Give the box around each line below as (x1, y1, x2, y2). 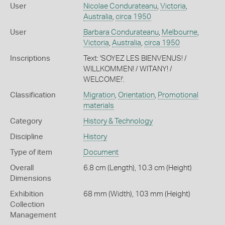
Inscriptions (10, 55, 50, 62)
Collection (10, 201, 45, 208)
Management (10, 211, 56, 219)
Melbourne (161, 29, 197, 36)
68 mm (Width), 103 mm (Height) (83, 190, 190, 198)
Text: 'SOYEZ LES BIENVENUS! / (83, 55, 187, 62)
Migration (83, 91, 115, 99)
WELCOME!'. (83, 76, 125, 83)
